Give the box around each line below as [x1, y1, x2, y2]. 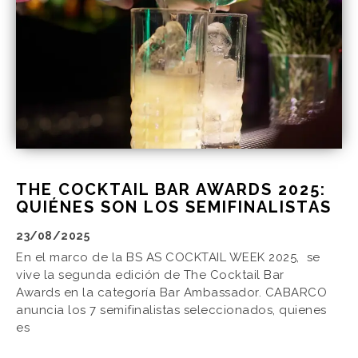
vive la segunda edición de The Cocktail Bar [16, 267, 284, 282]
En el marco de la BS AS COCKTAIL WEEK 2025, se [16, 249, 320, 265]
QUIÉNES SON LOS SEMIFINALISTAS [16, 197, 332, 217]
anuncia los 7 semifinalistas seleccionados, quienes [16, 302, 327, 317]
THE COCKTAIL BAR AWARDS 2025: [16, 179, 326, 199]
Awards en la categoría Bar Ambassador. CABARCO [16, 284, 327, 300]
